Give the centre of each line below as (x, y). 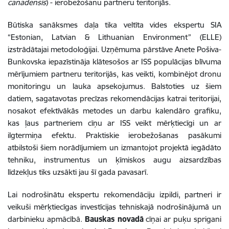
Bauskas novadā (114, 219)
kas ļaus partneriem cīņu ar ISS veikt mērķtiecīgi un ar (114, 123)
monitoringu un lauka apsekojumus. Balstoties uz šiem (114, 86)
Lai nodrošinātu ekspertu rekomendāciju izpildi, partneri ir (114, 194)
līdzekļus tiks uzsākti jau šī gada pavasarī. (78, 172)
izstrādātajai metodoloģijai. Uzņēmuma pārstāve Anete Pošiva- (114, 49)
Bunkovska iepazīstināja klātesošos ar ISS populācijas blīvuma (114, 61)
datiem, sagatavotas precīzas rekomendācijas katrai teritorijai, (114, 98)
